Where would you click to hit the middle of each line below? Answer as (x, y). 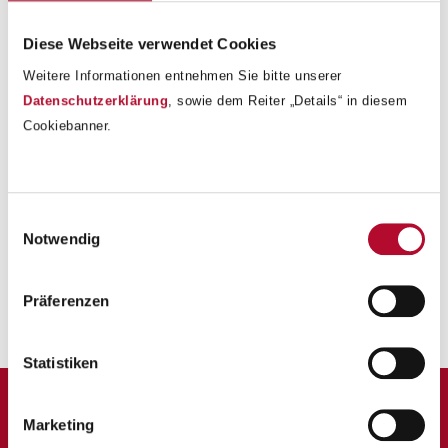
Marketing (58, 425)
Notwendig (61, 239)
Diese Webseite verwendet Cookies (149, 43)
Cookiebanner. (67, 126)
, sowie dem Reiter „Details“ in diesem (287, 101)
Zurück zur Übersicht (102, 323)
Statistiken (61, 363)
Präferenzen (66, 301)
